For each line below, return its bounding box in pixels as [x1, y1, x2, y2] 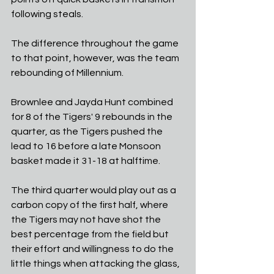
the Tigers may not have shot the [11, 215, 163, 224]
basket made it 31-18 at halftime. [11, 156, 162, 166]
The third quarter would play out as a [11, 185, 178, 195]
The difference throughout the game [11, 39, 180, 48]
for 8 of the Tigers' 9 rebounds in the [11, 112, 174, 122]
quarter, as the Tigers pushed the [11, 127, 165, 136]
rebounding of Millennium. [11, 68, 124, 78]
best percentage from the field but [11, 229, 171, 239]
